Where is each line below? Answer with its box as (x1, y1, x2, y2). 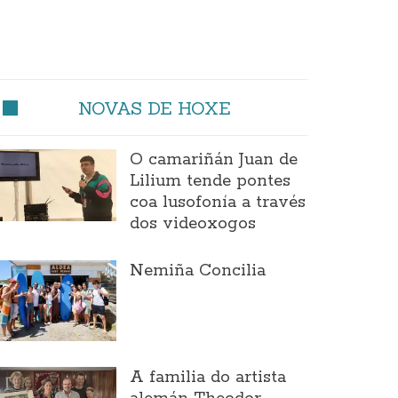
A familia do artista (129, 367, 286, 389)
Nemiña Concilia (129, 260, 266, 282)
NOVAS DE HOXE (77, 97, 231, 119)
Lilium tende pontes (129, 171, 291, 192)
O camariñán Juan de (129, 149, 298, 171)
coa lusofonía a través (129, 192, 306, 213)
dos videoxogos (129, 213, 256, 235)
